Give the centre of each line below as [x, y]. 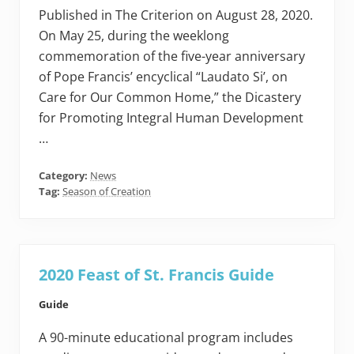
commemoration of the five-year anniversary [172, 56]
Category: [64, 176]
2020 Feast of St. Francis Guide [156, 275]
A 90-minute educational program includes [166, 338]
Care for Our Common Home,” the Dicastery [170, 98]
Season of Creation [107, 192]
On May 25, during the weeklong [134, 36]
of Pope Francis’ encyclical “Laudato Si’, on [163, 77]
